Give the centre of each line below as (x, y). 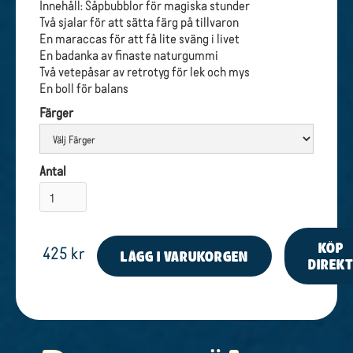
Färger (56, 112)
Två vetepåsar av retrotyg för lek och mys (145, 71)
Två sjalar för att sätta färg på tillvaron (139, 21)
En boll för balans (84, 87)
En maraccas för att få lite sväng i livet (139, 38)
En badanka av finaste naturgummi (129, 54)
